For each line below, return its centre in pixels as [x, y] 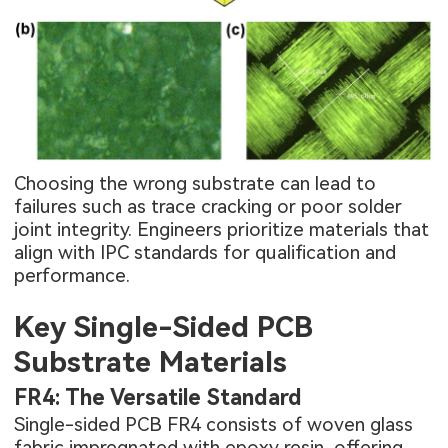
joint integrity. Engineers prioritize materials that [222, 229]
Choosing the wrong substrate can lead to [195, 183]
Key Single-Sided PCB [164, 326]
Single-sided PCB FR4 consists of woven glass [214, 425]
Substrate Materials [151, 361]
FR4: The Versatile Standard [158, 398]
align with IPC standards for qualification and [205, 252]
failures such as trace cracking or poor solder [208, 206]
